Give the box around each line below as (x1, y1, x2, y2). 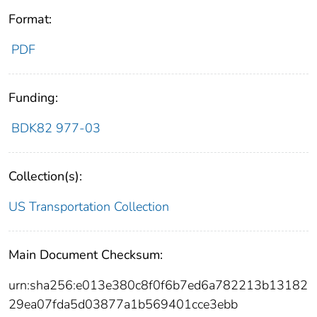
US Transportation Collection (8, 198, 169, 216)
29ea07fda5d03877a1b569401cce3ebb (8, 296, 238, 313)
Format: (8, 11, 52, 28)
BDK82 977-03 (11, 120, 100, 137)
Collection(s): (8, 168, 82, 185)
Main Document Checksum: (8, 246, 163, 264)
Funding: (8, 89, 58, 107)
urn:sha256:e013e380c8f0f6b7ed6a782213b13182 (8, 277, 308, 294)
